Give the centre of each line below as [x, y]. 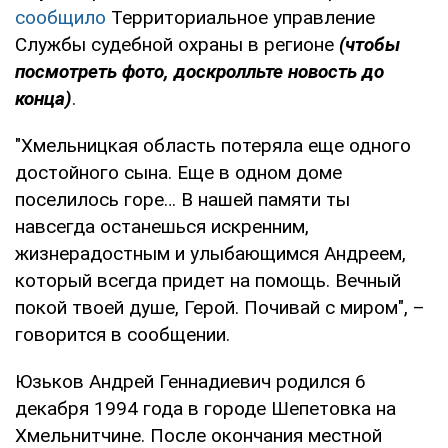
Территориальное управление [240, 17]
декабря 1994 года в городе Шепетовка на [205, 408]
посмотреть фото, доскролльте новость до [199, 71]
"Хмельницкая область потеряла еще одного [213, 145]
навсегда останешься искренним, [162, 226]
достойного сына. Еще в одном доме [178, 172]
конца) [43, 98]
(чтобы [369, 44]
